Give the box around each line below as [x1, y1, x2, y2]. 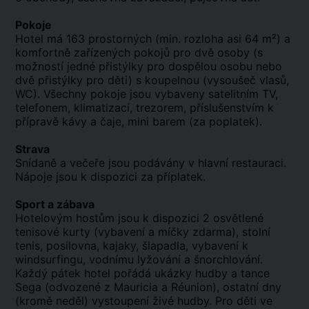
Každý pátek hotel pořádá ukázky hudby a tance [15, 266, 270, 280]
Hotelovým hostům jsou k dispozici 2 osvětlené [15, 211, 263, 225]
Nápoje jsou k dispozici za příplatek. [15, 170, 206, 183]
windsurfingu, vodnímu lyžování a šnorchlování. [15, 252, 263, 266]
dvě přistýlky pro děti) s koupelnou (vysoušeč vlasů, [15, 73, 289, 87]
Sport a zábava [15, 197, 94, 211]
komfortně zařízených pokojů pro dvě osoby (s [15, 46, 263, 59]
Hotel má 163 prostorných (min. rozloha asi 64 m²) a [15, 32, 290, 46]
